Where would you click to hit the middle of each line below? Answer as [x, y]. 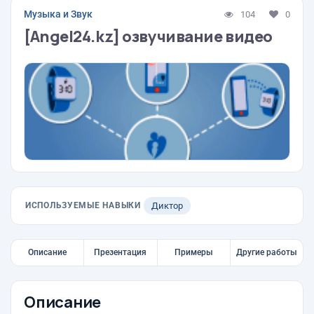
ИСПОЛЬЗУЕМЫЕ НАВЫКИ [83, 205]
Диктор [167, 206]
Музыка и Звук [58, 14]
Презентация [121, 252]
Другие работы [266, 252]
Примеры [193, 252]
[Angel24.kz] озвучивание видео [148, 36]
